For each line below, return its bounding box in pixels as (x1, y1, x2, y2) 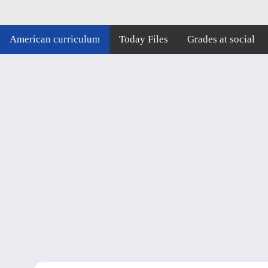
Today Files (119, 33, 168, 45)
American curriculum (10, 33, 100, 45)
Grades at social (187, 33, 255, 45)
